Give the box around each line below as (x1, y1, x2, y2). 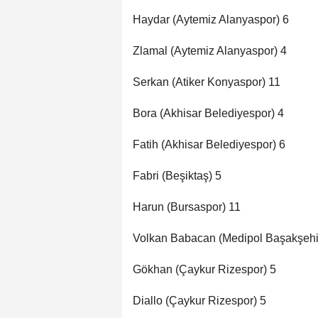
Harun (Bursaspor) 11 (133, 201, 241, 214)
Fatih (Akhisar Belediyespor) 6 (133, 138, 285, 151)
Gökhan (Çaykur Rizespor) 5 (133, 263, 276, 276)
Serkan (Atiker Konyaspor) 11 (133, 76, 280, 89)
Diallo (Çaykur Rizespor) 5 (133, 295, 266, 307)
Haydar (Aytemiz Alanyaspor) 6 (133, 13, 289, 26)
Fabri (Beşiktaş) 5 (133, 170, 221, 182)
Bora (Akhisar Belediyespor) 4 (133, 107, 284, 120)
